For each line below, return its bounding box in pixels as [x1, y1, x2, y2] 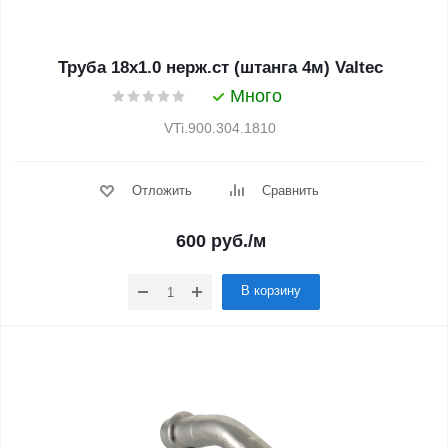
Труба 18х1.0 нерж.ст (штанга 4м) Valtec [57, 58, 383, 77]
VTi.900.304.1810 [164, 120, 276, 136]
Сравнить [261, 183, 319, 198]
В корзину [241, 283, 301, 298]
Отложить [131, 183, 192, 198]
